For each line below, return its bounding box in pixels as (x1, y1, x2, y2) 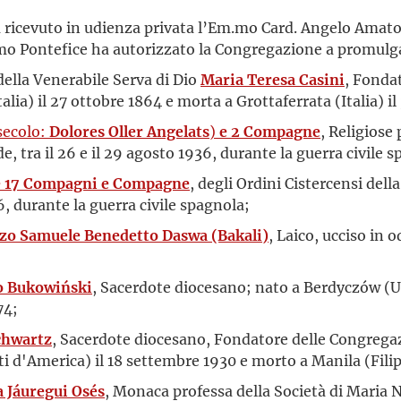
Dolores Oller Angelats (46, 122, 209, 141)
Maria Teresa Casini (200, 70, 345, 89)
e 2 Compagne (216, 122, 320, 141)
